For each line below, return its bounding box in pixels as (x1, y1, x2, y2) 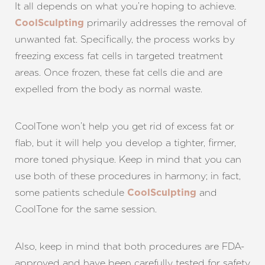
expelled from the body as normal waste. (15, 83, 202, 95)
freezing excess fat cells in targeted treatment (15, 50, 223, 62)
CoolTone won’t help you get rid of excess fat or (15, 121, 234, 132)
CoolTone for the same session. (15, 203, 157, 215)
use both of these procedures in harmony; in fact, (15, 170, 241, 182)
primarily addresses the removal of (84, 17, 246, 28)
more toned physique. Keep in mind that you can (15, 154, 241, 165)
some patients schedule (15, 187, 127, 198)
